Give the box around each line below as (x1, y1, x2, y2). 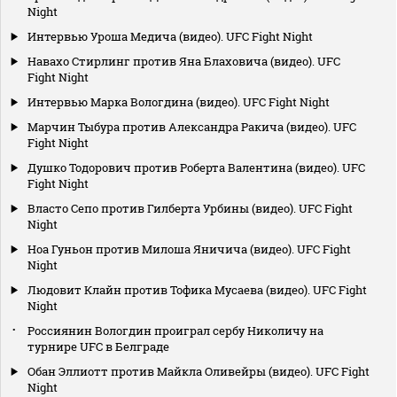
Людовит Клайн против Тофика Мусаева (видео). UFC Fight (27, 282, 367, 299)
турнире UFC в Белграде (27, 339, 169, 355)
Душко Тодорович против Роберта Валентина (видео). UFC (27, 160, 365, 176)
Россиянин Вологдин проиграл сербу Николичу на (27, 323, 323, 339)
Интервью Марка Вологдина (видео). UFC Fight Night (27, 94, 330, 111)
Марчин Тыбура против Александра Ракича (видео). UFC (27, 119, 356, 136)
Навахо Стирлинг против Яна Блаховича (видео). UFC (27, 53, 340, 70)
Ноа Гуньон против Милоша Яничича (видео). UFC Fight (27, 241, 351, 258)
